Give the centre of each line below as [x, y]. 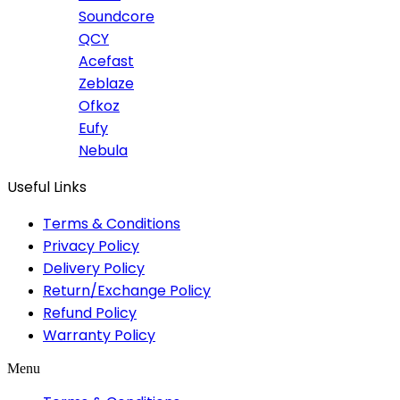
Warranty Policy [99, 335]
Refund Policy [90, 312]
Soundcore [117, 16]
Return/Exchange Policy [127, 290]
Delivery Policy [94, 268]
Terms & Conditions [112, 223]
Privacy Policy [91, 246]
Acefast [106, 61]
